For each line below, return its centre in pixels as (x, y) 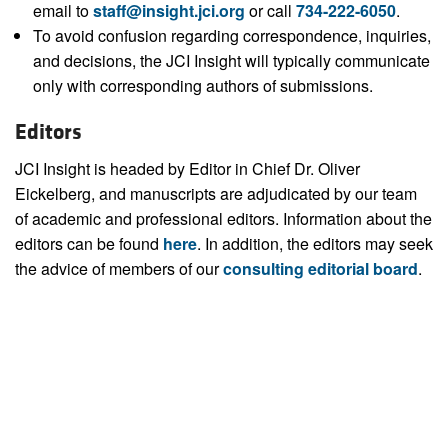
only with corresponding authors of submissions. (202, 86)
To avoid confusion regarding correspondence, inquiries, (231, 36)
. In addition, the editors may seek (315, 244)
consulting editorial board (320, 269)
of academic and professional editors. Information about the (223, 219)
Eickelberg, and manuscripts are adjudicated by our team (216, 194)
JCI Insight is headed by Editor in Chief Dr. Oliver (187, 169)
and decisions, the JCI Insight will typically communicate (231, 61)
